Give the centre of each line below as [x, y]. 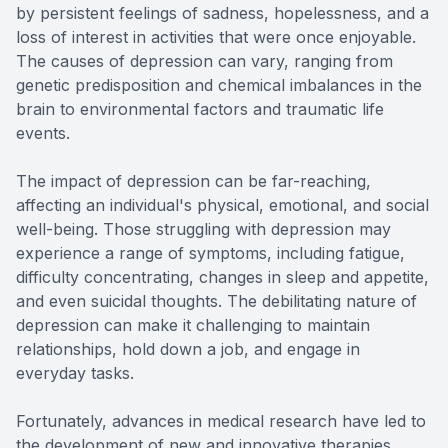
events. [43, 133]
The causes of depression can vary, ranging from [204, 61]
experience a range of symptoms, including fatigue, [210, 253]
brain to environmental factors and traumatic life [200, 109]
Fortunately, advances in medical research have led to [221, 421]
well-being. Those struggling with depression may [203, 229]
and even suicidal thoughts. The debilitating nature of [216, 301]
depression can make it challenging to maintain [193, 325]
